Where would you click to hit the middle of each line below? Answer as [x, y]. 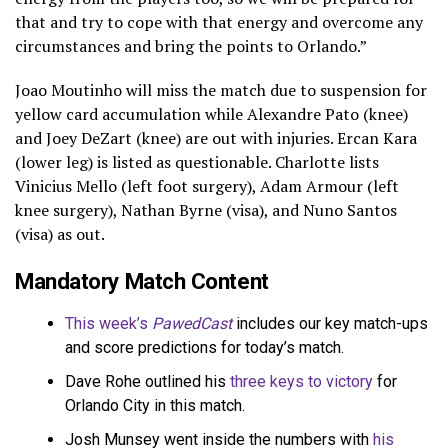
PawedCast [192, 323]
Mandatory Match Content [142, 280]
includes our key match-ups [330, 323]
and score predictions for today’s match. [204, 347]
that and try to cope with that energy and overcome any [219, 21]
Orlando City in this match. [155, 405]
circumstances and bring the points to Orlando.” [191, 45]
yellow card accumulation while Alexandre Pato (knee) [211, 113]
